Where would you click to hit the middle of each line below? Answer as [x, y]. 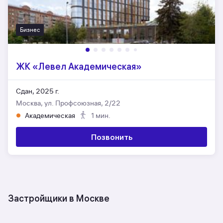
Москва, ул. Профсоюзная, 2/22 [68, 103]
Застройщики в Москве [59, 198]
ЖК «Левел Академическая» [79, 66]
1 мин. [101, 116]
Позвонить [111, 137]
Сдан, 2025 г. [38, 91]
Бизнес [30, 30]
